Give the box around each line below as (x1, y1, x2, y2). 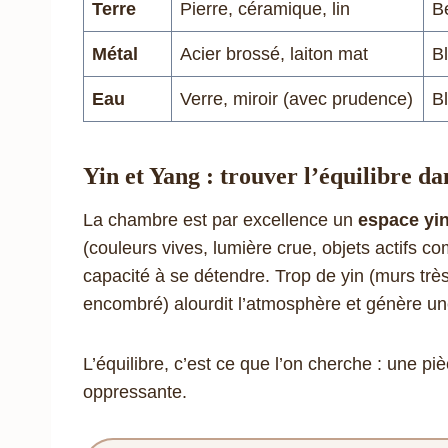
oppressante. (83, 381, 187, 402)
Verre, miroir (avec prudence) (180, 88, 413, 109)
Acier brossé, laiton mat (180, 43, 368, 64)
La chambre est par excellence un (83, 209, 358, 230)
